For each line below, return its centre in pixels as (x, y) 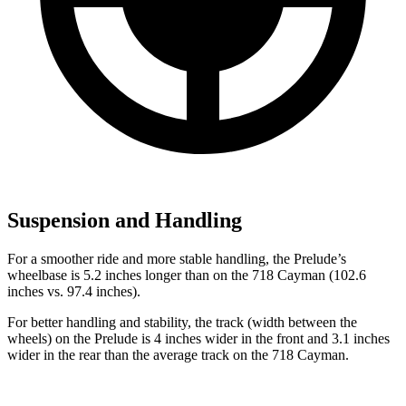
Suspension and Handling (125, 221)
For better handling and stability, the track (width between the (182, 323)
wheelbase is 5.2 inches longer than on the (130, 275)
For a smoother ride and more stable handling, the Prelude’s (177, 259)
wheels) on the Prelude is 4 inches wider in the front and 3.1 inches (198, 339)
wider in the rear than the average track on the (140, 355)
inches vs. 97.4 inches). (74, 292)
